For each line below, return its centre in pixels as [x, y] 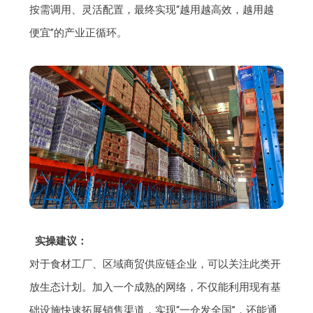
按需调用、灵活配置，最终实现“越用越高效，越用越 [152, 10]
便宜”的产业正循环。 [79, 33]
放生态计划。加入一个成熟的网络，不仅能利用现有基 [155, 287]
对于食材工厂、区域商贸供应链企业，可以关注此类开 [155, 264]
